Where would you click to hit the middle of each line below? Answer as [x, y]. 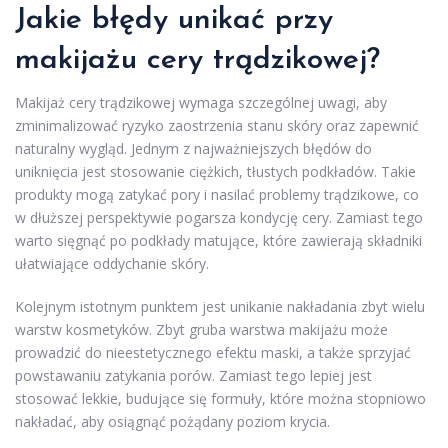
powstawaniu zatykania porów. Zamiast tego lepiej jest [193, 375]
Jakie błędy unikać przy [174, 20]
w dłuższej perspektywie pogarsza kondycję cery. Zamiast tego [219, 217]
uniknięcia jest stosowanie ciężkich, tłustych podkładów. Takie [215, 171]
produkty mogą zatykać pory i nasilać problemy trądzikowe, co [217, 194]
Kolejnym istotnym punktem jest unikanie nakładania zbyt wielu [220, 306]
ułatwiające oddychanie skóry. [112, 263]
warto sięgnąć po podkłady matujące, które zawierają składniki [218, 240]
